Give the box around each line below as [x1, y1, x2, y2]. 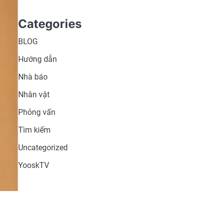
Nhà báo [18, 72, 48, 82]
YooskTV [18, 161, 49, 170]
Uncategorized [18, 143, 68, 152]
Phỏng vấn [18, 108, 55, 117]
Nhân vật [18, 90, 50, 99]
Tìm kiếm [18, 125, 51, 135]
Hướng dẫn [18, 55, 57, 64]
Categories [18, 17, 82, 31]
